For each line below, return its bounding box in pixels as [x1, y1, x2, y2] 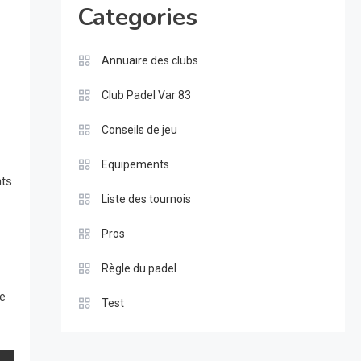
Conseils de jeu [101, 123, 177, 137]
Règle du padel [101, 262, 176, 276]
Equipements [101, 158, 169, 172]
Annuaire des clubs [101, 54, 198, 68]
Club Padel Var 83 [101, 89, 191, 102]
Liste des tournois [101, 193, 191, 206]
